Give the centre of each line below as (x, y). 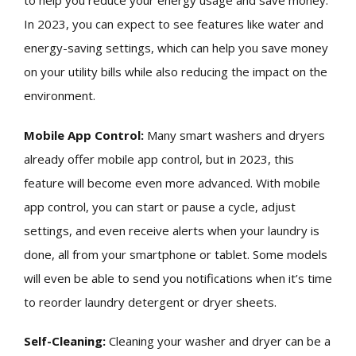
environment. (60, 96)
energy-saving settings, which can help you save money (176, 48)
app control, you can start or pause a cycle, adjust (160, 206)
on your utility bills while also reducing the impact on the (176, 72)
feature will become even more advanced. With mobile (172, 182)
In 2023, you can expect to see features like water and (174, 24)
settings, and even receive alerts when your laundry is (172, 230)
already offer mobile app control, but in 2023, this (159, 159)
